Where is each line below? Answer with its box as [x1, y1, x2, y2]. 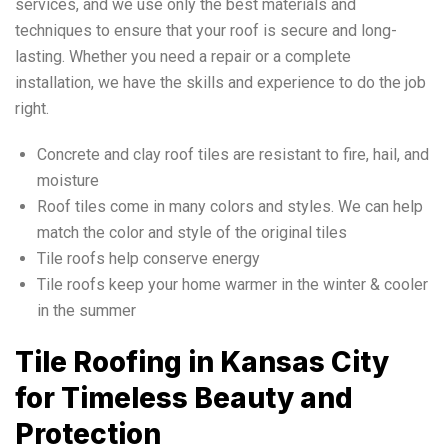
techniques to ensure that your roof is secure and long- [15, 20, 397, 40]
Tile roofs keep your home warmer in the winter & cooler [37, 274, 428, 294]
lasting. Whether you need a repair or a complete [15, 46, 351, 66]
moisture [37, 170, 99, 190]
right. [15, 98, 49, 118]
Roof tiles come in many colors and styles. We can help [37, 196, 423, 216]
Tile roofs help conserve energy [37, 248, 260, 268]
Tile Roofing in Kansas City [15, 344, 389, 379]
